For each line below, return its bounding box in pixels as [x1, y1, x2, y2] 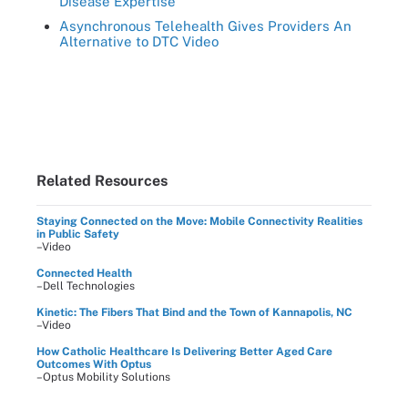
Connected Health [36, 266, 132, 280]
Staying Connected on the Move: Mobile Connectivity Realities [36, 214, 362, 228]
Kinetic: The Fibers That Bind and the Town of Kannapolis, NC [36, 305, 352, 319]
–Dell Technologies [36, 279, 135, 292]
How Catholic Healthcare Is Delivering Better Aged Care [36, 344, 332, 358]
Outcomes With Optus [36, 357, 151, 371]
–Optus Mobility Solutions [36, 370, 170, 383]
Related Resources [36, 171, 168, 189]
